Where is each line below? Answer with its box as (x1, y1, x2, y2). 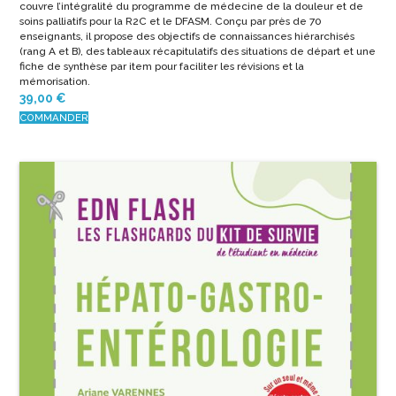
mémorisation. (19, 75, 90, 88)
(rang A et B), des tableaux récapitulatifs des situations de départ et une (19, 45, 376, 58)
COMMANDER (19, 111, 88, 125)
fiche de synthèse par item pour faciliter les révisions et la (19, 60, 304, 73)
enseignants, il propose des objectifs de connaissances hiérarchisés (19, 30, 354, 43)
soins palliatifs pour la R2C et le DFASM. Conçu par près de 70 (19, 15, 322, 28)
